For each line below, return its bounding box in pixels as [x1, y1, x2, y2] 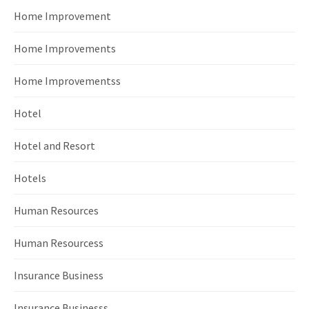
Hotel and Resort [14, 138, 95, 152]
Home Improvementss [14, 73, 121, 88]
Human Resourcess [14, 235, 103, 250]
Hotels [14, 170, 46, 185]
